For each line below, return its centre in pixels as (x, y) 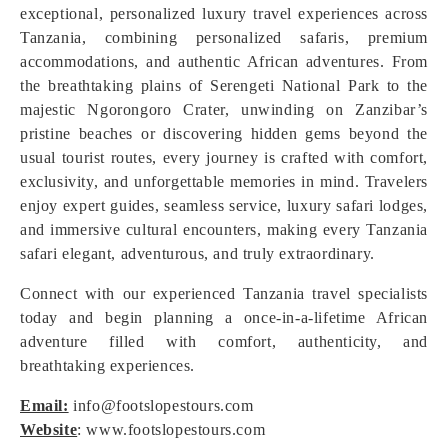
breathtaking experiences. (108, 365)
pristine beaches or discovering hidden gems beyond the (224, 133)
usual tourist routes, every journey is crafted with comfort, (224, 157)
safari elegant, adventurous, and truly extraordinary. (197, 253)
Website (49, 429)
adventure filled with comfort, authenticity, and (224, 341)
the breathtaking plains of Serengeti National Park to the (224, 85)
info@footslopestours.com (161, 405)
